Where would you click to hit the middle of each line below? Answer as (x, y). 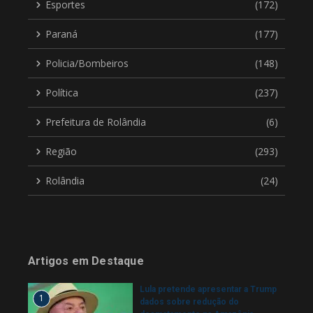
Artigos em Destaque (86, 261)
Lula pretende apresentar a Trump (208, 289)
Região (61, 151)
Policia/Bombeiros (87, 63)
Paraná (61, 34)
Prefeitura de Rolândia (96, 122)
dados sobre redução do (189, 302)
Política (62, 93)
